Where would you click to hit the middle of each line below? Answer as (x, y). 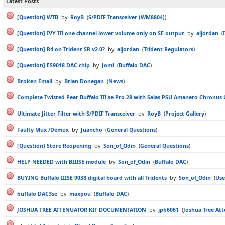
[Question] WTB (38, 17)
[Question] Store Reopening (54, 146)
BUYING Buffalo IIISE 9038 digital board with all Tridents (92, 178)
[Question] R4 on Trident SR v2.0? (61, 49)
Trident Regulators (168, 49)
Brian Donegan (84, 81)
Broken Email (35, 81)
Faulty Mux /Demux (43, 130)
